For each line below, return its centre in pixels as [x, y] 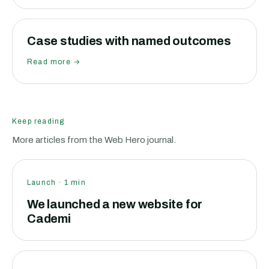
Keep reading [38, 121]
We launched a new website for [115, 204]
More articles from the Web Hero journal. [94, 140]
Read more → [54, 62]
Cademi [49, 219]
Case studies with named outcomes [129, 41]
